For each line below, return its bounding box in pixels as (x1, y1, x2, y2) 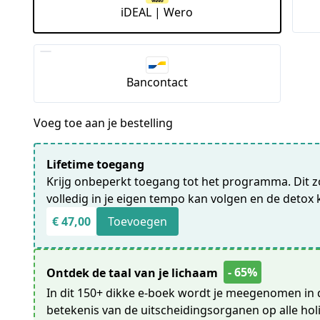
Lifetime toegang (46, 156, 145, 172)
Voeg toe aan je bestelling (34, 114, 174, 131)
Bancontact (126, 74, 188, 90)
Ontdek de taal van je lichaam (46, 264, 221, 281)
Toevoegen (108, 213, 168, 229)
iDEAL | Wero (121, 4, 194, 20)
